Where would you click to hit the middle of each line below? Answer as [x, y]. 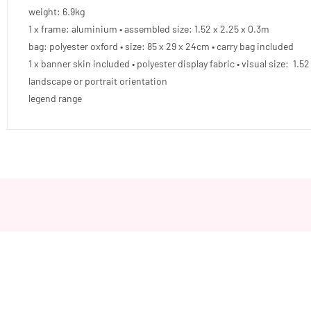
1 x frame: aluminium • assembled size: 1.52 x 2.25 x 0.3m [150, 29]
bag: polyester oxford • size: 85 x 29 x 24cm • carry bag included [161, 47]
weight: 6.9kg [57, 12]
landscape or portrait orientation [98, 81]
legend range [56, 99]
